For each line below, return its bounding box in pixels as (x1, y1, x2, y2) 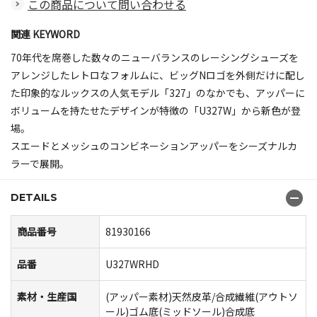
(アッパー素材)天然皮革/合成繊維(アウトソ (105, 289, 298, 304)
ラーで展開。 (11, 156, 69, 171)
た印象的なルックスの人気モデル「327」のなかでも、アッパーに (11, 85, 305, 100)
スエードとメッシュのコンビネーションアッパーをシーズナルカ (11, 138, 297, 153)
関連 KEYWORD (11, 26, 80, 41)
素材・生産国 (17, 289, 76, 304)
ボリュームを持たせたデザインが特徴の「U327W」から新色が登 (11, 103, 301, 117)
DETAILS (11, 190, 57, 204)
